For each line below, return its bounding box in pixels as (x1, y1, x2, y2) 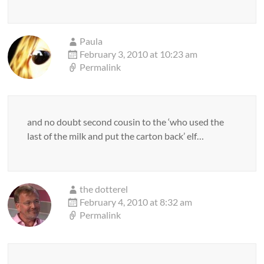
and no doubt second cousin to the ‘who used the (27, 116, 225, 127)
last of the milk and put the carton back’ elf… (27, 130, 204, 141)
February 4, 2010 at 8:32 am (80, 196, 193, 207)
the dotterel (80, 183, 128, 194)
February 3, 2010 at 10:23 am (80, 48, 198, 60)
